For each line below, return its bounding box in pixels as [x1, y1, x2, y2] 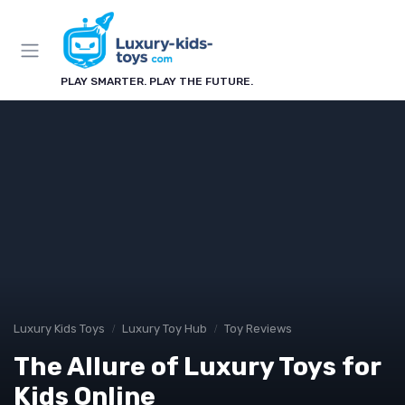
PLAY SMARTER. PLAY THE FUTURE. [61, 75, 253, 88]
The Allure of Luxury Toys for [14, 352, 381, 381]
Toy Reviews [224, 322, 292, 335]
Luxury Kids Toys [14, 322, 105, 335]
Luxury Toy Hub [122, 322, 207, 335]
